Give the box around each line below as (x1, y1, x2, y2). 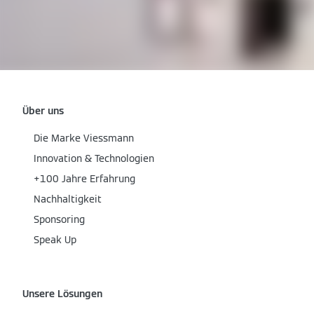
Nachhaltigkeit (34, 193, 102, 205)
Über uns (22, 104, 64, 117)
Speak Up (34, 233, 76, 246)
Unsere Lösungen (22, 287, 102, 300)
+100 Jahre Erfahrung (34, 172, 135, 185)
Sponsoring (34, 213, 85, 226)
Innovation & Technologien (34, 152, 154, 165)
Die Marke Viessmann (34, 132, 134, 144)
